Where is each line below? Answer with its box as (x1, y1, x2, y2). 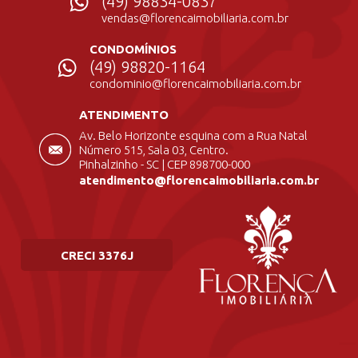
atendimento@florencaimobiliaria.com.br (79, 173, 319, 187)
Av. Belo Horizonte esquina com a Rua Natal (79, 129, 308, 142)
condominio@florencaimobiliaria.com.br (89, 77, 301, 90)
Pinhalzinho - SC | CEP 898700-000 (79, 157, 250, 171)
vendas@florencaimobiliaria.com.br (101, 11, 288, 25)
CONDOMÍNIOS (89, 42, 177, 56)
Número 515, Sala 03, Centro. (79, 143, 229, 157)
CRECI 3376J (60, 248, 133, 262)
